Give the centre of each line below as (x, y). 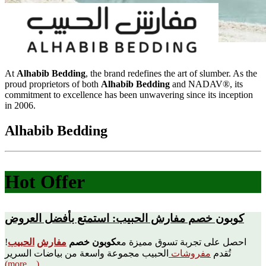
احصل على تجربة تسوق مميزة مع (181, 242)
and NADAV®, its (206, 84)
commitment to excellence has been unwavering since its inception (129, 95)
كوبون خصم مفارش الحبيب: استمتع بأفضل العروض (124, 218)
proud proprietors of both (53, 84)
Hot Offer (45, 181)
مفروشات (190, 253)
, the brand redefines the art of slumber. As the (171, 73)
